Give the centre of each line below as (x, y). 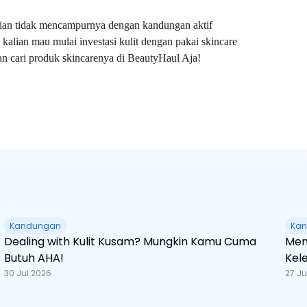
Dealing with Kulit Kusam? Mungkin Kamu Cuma (130, 242)
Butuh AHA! (34, 258)
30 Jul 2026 (28, 273)
